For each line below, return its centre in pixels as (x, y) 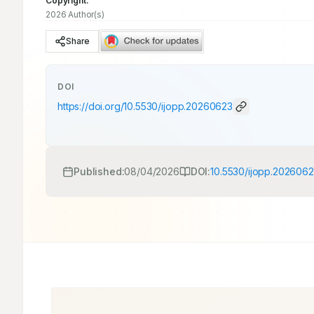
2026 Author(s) (75, 14)
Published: (99, 171)
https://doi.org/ (91, 106)
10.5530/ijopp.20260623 (178, 106)
